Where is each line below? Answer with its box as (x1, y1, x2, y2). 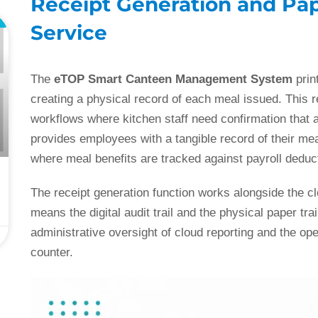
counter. (31, 246, 74, 260)
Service (31, 21, 108, 45)
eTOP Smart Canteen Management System (54, 72, 293, 87)
